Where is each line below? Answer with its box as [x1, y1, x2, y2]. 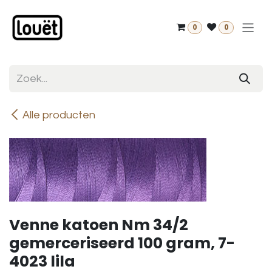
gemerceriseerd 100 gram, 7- [9, 233, 235, 254]
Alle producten [22, 109, 95, 121]
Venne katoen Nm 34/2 [9, 214, 188, 236]
